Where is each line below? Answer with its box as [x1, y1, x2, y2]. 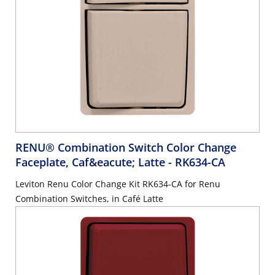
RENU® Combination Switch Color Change [15, 140, 236, 155]
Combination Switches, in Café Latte [15, 193, 163, 205]
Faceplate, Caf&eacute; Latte [15, 155, 168, 170]
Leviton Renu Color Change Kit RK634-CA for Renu [15, 178, 220, 190]
